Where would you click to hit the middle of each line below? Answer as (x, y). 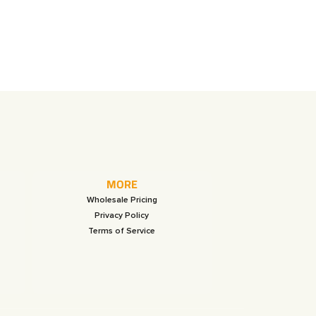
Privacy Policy (122, 215)
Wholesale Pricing (122, 200)
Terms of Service (122, 231)
